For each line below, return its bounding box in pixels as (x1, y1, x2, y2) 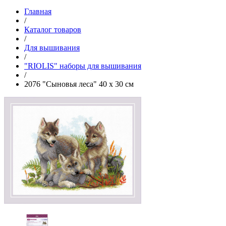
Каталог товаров (24, 25, 81, 34)
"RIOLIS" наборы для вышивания (24, 61, 141, 70)
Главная (24, 7, 51, 16)
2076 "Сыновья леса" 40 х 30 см (24, 79, 134, 88)
